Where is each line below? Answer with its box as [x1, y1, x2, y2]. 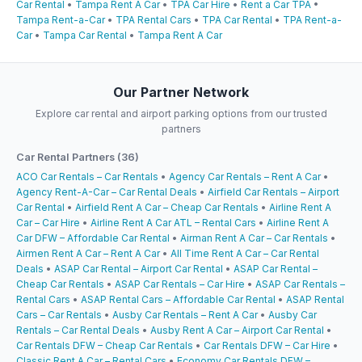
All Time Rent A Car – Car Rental [170, 246, 319, 259]
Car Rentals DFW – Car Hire [204, 339, 330, 351]
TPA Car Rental [202, 13, 272, 26]
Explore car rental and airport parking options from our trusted [35, 107, 327, 120]
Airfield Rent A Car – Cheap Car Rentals [75, 200, 259, 213]
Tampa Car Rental [43, 28, 127, 41]
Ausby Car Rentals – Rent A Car [112, 308, 258, 321]
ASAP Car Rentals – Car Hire [115, 277, 245, 290]
